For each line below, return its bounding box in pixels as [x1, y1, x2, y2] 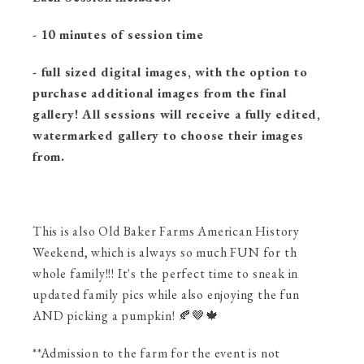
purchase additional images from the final [32, 84, 287, 102]
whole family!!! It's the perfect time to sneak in [32, 265, 299, 282]
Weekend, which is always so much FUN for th [32, 244, 297, 261]
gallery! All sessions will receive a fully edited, [32, 106, 321, 123]
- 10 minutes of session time [32, 26, 204, 43]
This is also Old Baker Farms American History [32, 223, 300, 240]
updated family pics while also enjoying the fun [32, 286, 300, 303]
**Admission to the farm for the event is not [32, 344, 281, 362]
